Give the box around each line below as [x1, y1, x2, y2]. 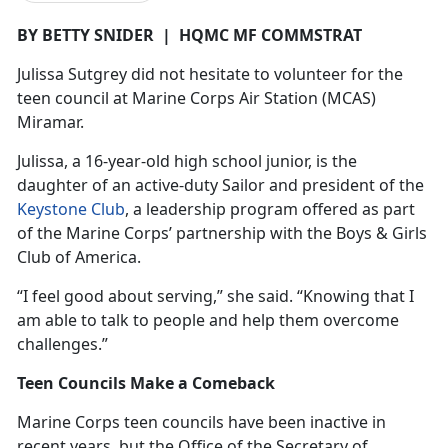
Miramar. [17, 110, 88, 133]
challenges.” [17, 332, 108, 355]
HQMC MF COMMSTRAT [179, 23, 362, 46]
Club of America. [17, 245, 141, 268]
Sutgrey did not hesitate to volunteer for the [68, 62, 403, 85]
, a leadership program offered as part [125, 197, 415, 220]
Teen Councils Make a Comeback [17, 371, 275, 394]
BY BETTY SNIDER [17, 23, 158, 46]
